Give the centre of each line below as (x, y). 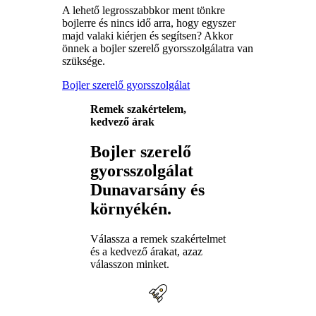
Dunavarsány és (147, 190)
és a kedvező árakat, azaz (146, 251)
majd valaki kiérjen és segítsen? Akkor (147, 36)
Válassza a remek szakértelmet (158, 239)
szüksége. (84, 61)
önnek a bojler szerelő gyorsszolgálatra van (158, 49)
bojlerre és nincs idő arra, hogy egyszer (149, 23)
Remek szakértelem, (138, 109)
